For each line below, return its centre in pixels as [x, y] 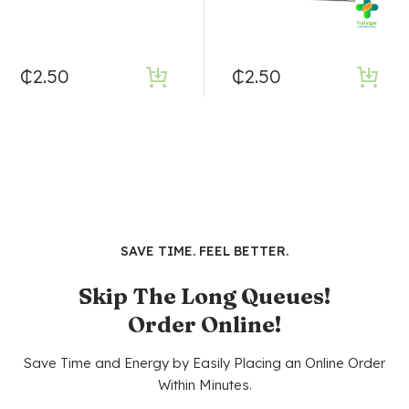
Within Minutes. [204, 385]
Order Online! [204, 325]
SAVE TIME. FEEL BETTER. [204, 252]
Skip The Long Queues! [204, 297]
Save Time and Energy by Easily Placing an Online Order [204, 363]
